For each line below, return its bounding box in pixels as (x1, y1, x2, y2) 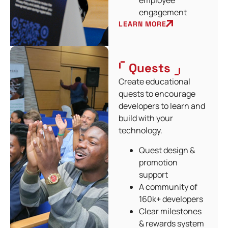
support (139, 168, 168, 180)
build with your (119, 112, 174, 124)
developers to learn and (119, 100, 206, 112)
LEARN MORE (119, 19, 166, 28)
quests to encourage (119, 88, 196, 100)
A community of (139, 181, 198, 192)
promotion (139, 156, 178, 168)
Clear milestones (139, 205, 202, 217)
